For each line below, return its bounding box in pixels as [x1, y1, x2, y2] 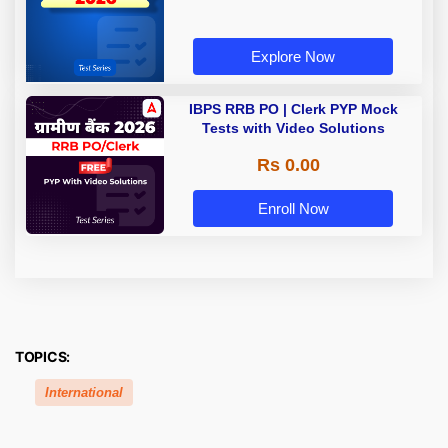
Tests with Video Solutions [201, 119, 385, 136]
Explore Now [251, 48, 335, 66]
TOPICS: [15, 347, 71, 365]
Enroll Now [257, 200, 329, 218]
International [45, 384, 123, 400]
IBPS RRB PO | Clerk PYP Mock [188, 100, 398, 117]
